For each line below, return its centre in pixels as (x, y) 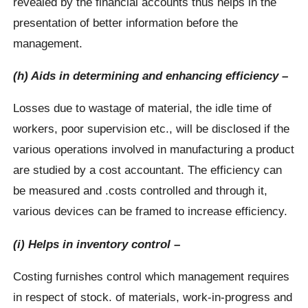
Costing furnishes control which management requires (152, 276)
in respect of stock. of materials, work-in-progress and (153, 297)
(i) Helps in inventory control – (97, 244)
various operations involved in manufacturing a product (154, 150)
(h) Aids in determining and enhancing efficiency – (151, 75)
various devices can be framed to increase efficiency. (151, 211)
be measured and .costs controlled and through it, (141, 191)
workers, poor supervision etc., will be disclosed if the (152, 129)
